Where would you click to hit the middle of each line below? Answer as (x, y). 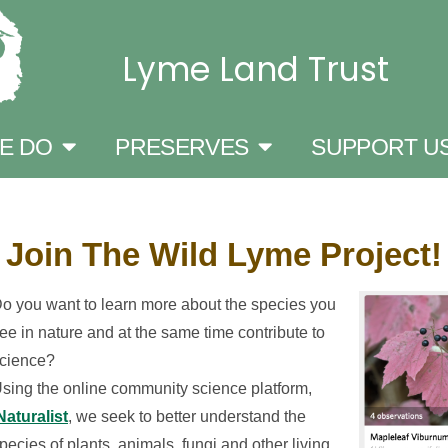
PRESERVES (182, 146)
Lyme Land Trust (255, 69)
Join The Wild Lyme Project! (224, 254)
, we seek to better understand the (187, 416)
